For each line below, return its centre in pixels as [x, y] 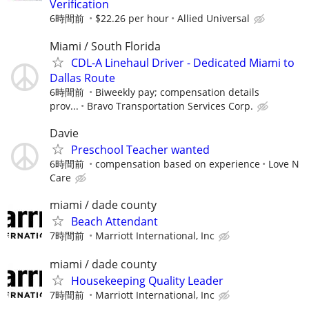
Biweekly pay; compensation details [177, 92]
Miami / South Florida [105, 47]
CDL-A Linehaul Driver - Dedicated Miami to [183, 63]
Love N [284, 164]
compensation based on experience [178, 164]
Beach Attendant [114, 222]
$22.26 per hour [132, 18]
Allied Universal [213, 18]
